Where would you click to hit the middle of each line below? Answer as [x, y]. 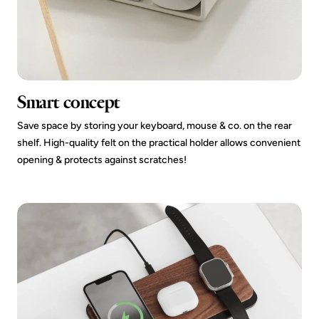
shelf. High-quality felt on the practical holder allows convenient [159, 143]
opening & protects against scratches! [102, 160]
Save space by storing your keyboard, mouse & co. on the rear [155, 126]
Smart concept [69, 102]
